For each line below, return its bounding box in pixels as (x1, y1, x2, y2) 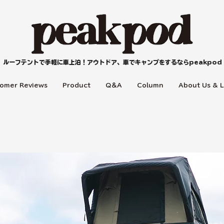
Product (62, 82, 90, 88)
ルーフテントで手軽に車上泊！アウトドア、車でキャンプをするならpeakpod (2, 59, 222, 65)
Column (137, 82, 163, 88)
